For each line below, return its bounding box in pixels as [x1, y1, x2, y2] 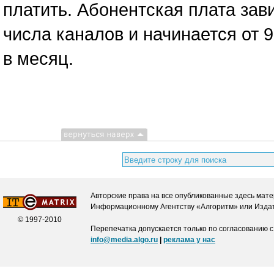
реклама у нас [163, 235, 215, 244]
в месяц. [3, 48, 73, 69]
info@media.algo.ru [91, 235, 158, 244]
